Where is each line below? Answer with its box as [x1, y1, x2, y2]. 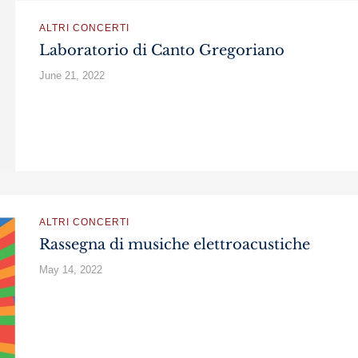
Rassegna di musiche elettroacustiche [39, 236, 310, 253]
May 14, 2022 [39, 264, 102, 276]
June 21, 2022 [39, 70, 105, 82]
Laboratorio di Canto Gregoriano [39, 42, 284, 59]
